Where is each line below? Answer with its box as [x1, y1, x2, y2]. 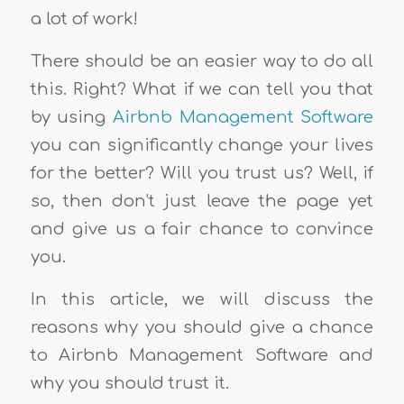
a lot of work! [30, 10, 138, 29]
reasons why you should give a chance [30, 317, 374, 336]
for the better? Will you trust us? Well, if [30, 164, 374, 183]
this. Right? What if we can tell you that [30, 80, 374, 99]
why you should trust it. [30, 373, 234, 392]
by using [30, 108, 113, 127]
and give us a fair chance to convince [30, 220, 374, 239]
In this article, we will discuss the [30, 289, 374, 308]
